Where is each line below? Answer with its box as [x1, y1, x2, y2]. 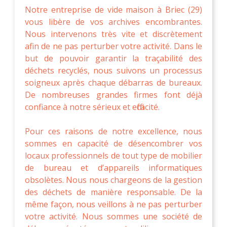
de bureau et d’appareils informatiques [25, 162, 202, 173]
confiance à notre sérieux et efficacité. [25, 101, 160, 112]
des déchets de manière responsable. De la [25, 186, 202, 198]
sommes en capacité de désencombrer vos [25, 137, 202, 149]
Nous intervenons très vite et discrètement [25, 28, 202, 40]
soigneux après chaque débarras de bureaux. [25, 77, 202, 88]
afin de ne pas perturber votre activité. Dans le [25, 40, 202, 52]
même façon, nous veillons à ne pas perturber [25, 198, 202, 210]
